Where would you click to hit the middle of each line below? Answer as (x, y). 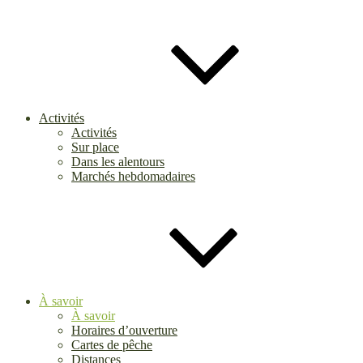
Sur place (95, 147)
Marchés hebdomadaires (133, 176)
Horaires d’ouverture (124, 330)
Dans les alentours (118, 162)
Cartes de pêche (112, 345)
